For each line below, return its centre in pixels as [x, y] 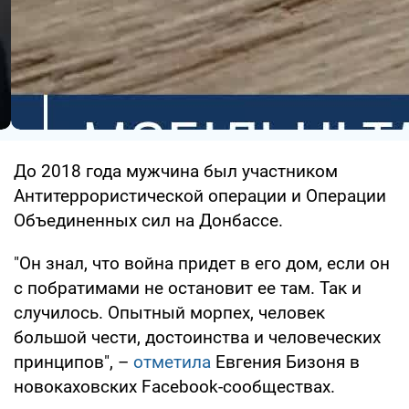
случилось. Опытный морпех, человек [169, 312]
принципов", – [73, 362]
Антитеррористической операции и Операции [200, 195]
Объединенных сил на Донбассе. [148, 220]
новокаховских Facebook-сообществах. [174, 386]
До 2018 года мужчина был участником [176, 171]
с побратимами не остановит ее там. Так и [188, 288]
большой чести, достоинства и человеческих [197, 337]
